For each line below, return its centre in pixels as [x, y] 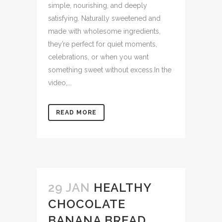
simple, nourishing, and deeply [98, 5]
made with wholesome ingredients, [104, 31]
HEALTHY [122, 187]
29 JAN [69, 187]
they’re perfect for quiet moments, [103, 44]
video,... [60, 83]
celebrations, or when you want [98, 57]
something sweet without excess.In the [110, 70]
